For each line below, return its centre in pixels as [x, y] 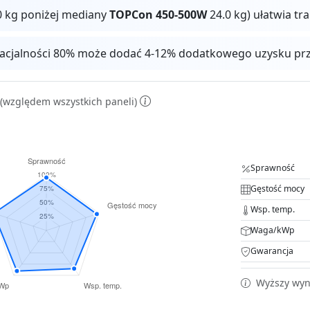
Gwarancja [272, 251]
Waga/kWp [273, 230]
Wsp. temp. [273, 210]
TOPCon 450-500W [158, 15]
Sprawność [273, 168]
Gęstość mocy [277, 189]
